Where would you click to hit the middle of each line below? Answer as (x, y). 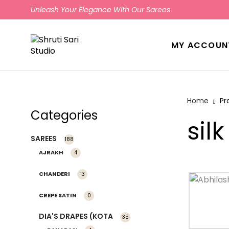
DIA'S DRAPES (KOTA (76, 216)
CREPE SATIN (58, 195)
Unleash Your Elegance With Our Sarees (100, 10)
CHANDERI (54, 174)
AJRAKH (51, 152)
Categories (64, 115)
